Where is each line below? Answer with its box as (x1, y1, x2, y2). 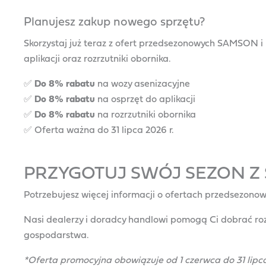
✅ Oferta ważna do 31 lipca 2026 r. (24, 124, 174, 135)
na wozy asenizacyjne (95, 78, 190, 89)
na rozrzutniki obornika (95, 109, 196, 120)
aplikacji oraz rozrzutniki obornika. (24, 53, 171, 64)
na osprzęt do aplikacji (95, 93, 195, 104)
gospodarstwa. (24, 229, 89, 240)
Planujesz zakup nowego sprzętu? (24, 14, 205, 28)
